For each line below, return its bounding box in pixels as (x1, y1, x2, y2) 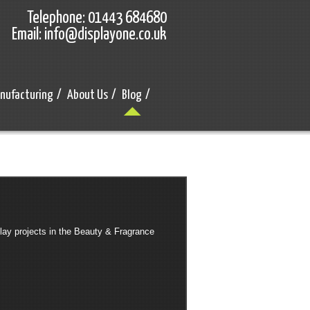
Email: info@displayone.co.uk (12, 27, 167, 43)
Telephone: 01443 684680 (27, 10, 167, 26)
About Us (67, 89, 108, 102)
